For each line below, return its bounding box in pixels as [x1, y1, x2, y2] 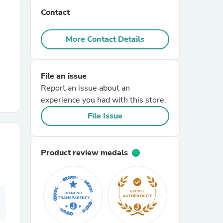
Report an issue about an [41, 83, 130, 94]
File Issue [88, 111, 122, 121]
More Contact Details [66, 34, 144, 45]
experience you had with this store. [41, 95, 166, 106]
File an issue [41, 71, 87, 82]
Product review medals [41, 147, 128, 158]
